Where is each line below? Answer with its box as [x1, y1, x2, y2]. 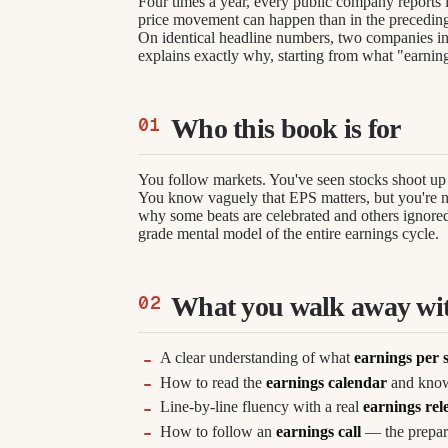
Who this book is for [171, 113, 401, 145]
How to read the [160, 373, 267, 391]
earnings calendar [266, 373, 388, 391]
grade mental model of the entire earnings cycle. [138, 225, 439, 243]
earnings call [276, 422, 362, 440]
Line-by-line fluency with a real [160, 398, 364, 416]
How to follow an [160, 422, 277, 440]
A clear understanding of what [160, 349, 355, 367]
